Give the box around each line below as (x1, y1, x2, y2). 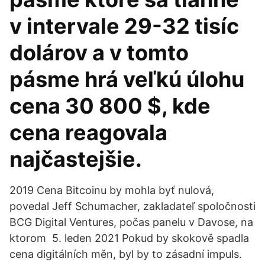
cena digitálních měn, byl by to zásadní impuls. (9, 248, 242, 260)
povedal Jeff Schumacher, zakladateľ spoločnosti (9, 200, 256, 212)
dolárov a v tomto (9, 40, 189, 66)
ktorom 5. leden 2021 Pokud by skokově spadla (9, 232, 249, 244)
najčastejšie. (9, 146, 142, 172)
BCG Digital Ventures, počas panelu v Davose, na (9, 216, 253, 228)
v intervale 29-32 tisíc (9, 13, 239, 39)
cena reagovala (9, 119, 167, 146)
